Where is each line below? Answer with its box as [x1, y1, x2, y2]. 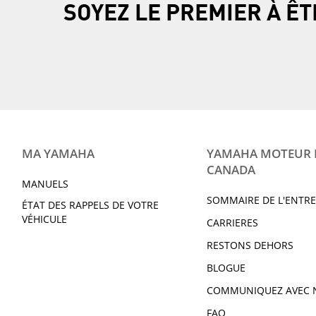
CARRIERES [207, 215, 259, 229]
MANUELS [22, 176, 68, 190]
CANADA [207, 161, 256, 178]
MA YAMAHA [22, 145, 95, 162]
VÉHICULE [22, 212, 67, 226]
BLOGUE [207, 260, 246, 274]
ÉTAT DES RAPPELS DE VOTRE [22, 197, 159, 212]
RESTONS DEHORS [207, 238, 294, 252]
